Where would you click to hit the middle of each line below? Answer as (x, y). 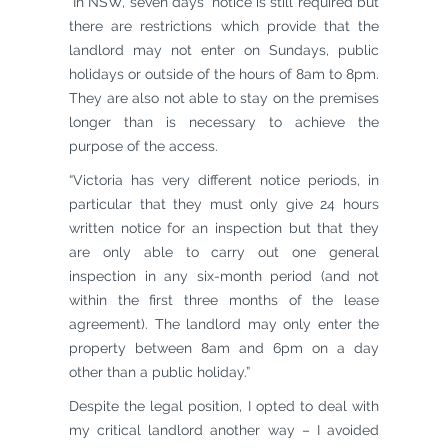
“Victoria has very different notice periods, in (224, 180)
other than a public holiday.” (159, 372)
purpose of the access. (143, 146)
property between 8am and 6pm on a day (224, 348)
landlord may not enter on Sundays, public (224, 50)
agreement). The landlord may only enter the (224, 324)
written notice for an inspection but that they (224, 228)
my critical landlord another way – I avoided (224, 430)
